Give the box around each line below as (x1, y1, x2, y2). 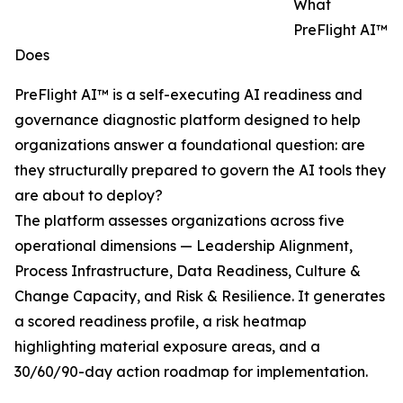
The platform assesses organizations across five (14, 211, 345, 230)
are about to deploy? (14, 186, 163, 205)
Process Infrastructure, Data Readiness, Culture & (14, 262, 361, 281)
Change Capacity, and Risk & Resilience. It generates (14, 287, 385, 306)
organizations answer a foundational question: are (14, 136, 365, 155)
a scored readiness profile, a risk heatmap (14, 312, 307, 331)
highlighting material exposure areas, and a (14, 337, 320, 356)
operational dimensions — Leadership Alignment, (14, 237, 353, 255)
